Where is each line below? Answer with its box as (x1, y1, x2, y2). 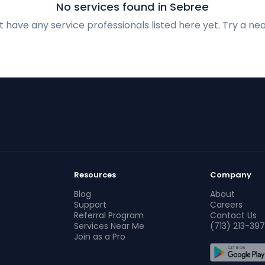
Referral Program (74, 209, 144, 221)
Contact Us (209, 209, 257, 221)
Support (74, 199, 107, 211)
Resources (74, 169, 117, 180)
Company (209, 169, 251, 180)
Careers (209, 199, 243, 211)
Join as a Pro (74, 231, 126, 243)
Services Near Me (74, 220, 145, 232)
